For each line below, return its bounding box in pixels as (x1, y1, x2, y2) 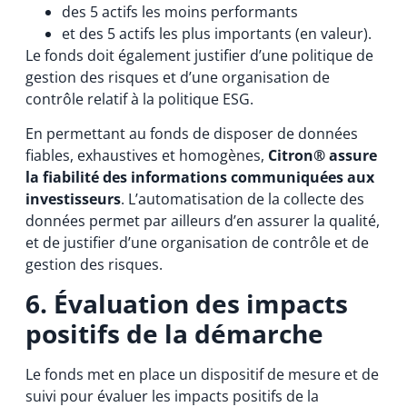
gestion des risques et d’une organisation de (25, 66, 330, 87)
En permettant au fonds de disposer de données (25, 124, 358, 144)
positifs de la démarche (25, 315, 323, 351)
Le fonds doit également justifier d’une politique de (25, 45, 373, 65)
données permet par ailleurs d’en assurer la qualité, (25, 211, 380, 232)
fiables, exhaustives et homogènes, (25, 145, 268, 166)
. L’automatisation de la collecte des (120, 189, 364, 210)
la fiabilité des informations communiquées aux (25, 167, 374, 188)
